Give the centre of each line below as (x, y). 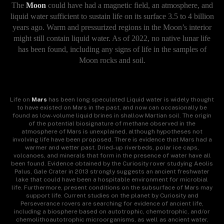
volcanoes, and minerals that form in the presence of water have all (112, 156)
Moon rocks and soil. (112, 60)
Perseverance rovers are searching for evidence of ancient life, (112, 204)
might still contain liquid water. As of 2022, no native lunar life (112, 38)
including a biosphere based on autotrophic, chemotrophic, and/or (112, 212)
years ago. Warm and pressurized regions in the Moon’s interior (112, 27)
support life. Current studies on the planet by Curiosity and (112, 196)
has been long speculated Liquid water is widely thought (130, 100)
